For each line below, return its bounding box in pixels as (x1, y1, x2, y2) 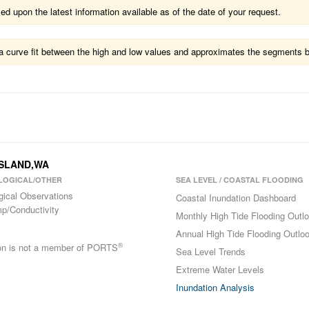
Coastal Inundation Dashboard (175, 191, 296, 204)
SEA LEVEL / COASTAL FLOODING (175, 175, 303, 185)
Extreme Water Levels (175, 263, 264, 276)
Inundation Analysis (175, 281, 255, 294)
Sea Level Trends (175, 245, 246, 258)
